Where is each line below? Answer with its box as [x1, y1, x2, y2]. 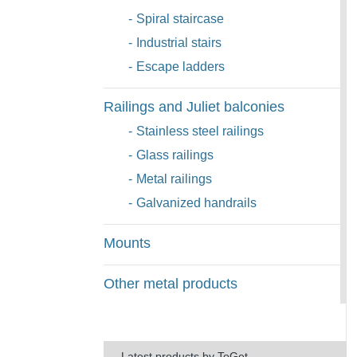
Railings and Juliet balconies [103, 99, 284, 115]
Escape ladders [135, 60, 225, 73]
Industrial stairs [135, 36, 222, 49]
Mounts [103, 235, 151, 251]
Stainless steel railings [135, 124, 264, 138]
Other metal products [103, 276, 237, 292]
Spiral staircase [135, 12, 224, 25]
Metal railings [135, 172, 212, 186]
